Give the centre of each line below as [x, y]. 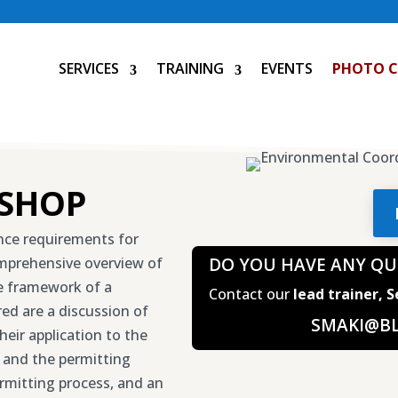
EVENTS [287, 68]
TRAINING [191, 68]
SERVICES [89, 68]
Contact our [251, 294]
